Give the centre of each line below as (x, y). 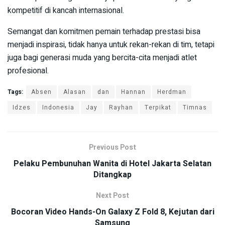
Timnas (195, 108)
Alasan (75, 92)
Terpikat (158, 108)
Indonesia (58, 108)
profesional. (28, 71)
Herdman (172, 92)
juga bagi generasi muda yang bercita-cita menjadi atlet (102, 58)
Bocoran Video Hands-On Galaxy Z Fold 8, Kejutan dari (113, 212)
